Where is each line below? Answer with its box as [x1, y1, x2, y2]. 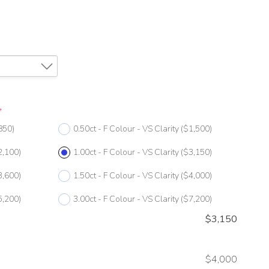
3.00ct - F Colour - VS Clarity [73, 193, 179, 205]
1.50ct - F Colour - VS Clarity [73, 170, 179, 182]
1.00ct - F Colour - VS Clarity [73, 147, 179, 159]
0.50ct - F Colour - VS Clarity [73, 123, 179, 135]
